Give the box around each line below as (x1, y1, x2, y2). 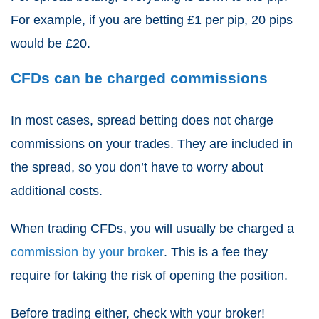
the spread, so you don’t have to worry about (11, 160, 263, 175)
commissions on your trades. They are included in (11, 137, 293, 152)
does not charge (178, 113, 273, 128)
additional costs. (11, 184, 103, 199)
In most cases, (11, 113, 97, 128)
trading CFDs (48, 221, 123, 236)
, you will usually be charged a (123, 221, 294, 236)
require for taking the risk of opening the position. (11, 268, 288, 283)
